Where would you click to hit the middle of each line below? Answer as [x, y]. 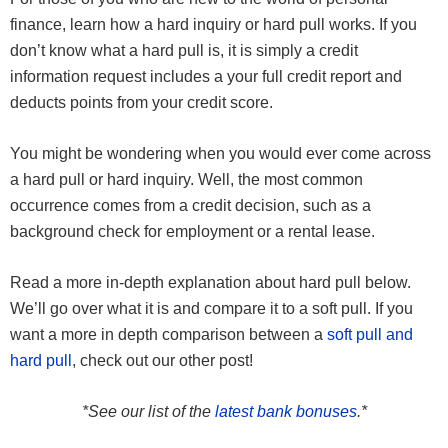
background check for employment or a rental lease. [192, 231]
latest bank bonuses [285, 411]
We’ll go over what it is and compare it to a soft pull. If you [211, 308]
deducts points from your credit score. [141, 102]
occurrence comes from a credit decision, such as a [190, 205]
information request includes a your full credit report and [206, 76]
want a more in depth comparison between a [168, 334]
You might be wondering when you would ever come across [220, 153]
